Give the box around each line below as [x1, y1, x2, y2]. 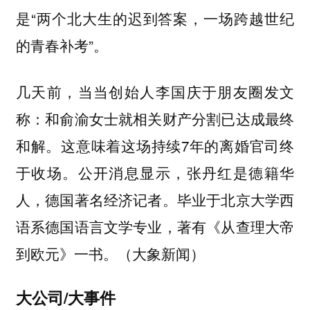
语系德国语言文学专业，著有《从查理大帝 [15, 215, 295, 237]
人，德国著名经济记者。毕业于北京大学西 [15, 188, 295, 210]
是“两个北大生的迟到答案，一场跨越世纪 [15, 8, 295, 29]
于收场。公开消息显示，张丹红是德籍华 [15, 161, 295, 183]
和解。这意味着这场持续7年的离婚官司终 [15, 134, 295, 156]
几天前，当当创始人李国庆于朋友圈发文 [15, 80, 295, 102]
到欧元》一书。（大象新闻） [15, 242, 205, 264]
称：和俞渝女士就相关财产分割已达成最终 [15, 107, 295, 129]
